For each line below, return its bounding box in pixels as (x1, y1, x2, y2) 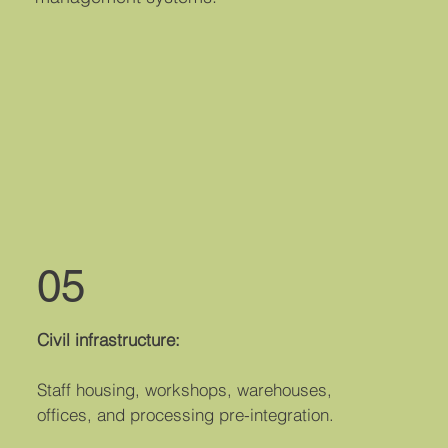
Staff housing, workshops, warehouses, (37, 378, 333, 400)
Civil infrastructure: (37, 328, 181, 350)
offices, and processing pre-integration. (37, 403, 335, 425)
